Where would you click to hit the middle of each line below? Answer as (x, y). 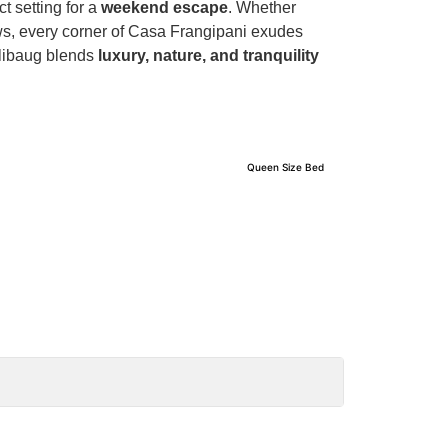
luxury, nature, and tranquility (209, 56)
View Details (391, 393)
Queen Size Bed (285, 166)
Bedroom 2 (397, 182)
